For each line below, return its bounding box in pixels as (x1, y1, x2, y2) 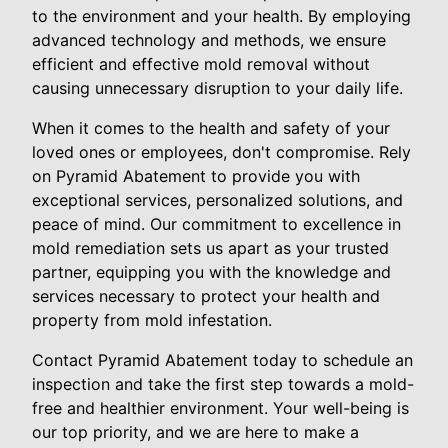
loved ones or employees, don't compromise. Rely (32, 142, 411, 162)
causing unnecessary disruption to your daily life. (32, 78, 403, 98)
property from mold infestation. (32, 310, 272, 330)
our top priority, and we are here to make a (32, 422, 359, 442)
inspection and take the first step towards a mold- (32, 374, 414, 394)
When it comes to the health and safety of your (32, 118, 390, 138)
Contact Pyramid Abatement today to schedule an (32, 350, 413, 370)
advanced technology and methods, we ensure (32, 30, 386, 50)
